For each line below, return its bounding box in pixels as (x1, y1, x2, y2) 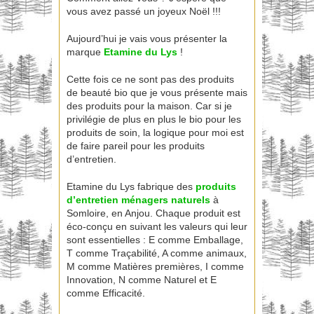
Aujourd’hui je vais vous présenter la (67, 33, 227, 45)
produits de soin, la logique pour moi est (67, 127, 244, 139)
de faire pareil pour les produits (67, 140, 205, 152)
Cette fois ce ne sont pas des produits (67, 74, 234, 86)
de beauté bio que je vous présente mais (67, 87, 247, 99)
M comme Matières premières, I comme (67, 261, 244, 273)
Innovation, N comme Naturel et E (67, 274, 217, 286)
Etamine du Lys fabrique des (67, 181, 196, 193)
